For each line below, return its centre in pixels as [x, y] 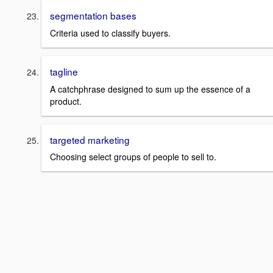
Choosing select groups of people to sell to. [133, 157]
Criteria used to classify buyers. [110, 33]
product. [66, 101]
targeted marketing [90, 139]
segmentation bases [93, 16]
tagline [64, 71]
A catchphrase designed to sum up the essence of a [150, 89]
